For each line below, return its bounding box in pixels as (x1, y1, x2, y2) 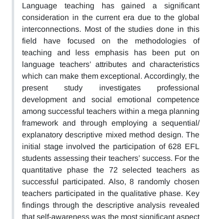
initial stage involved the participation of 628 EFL (22, 142, 199, 151)
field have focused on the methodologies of (22, 37, 199, 45)
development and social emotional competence (22, 95, 199, 104)
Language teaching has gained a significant (22, 1, 199, 10)
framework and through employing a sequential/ (22, 119, 199, 127)
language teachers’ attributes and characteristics (22, 60, 199, 68)
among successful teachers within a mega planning (22, 107, 199, 115)
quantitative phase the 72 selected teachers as (22, 166, 199, 174)
